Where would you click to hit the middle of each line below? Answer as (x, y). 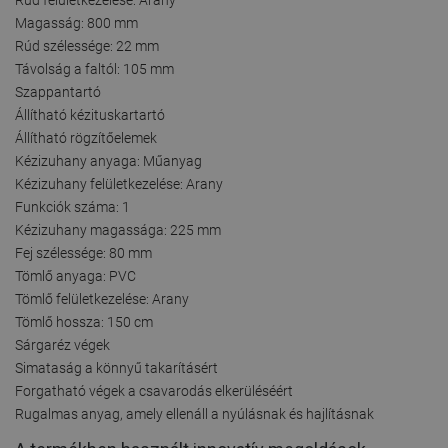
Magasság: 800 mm (76, 22)
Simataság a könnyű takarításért (116, 367)
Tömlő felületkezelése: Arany (102, 298)
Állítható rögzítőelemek (86, 137)
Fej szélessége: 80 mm (83, 252)
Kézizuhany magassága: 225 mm (118, 229)
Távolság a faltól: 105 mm (94, 68)
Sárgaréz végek (62, 344)
